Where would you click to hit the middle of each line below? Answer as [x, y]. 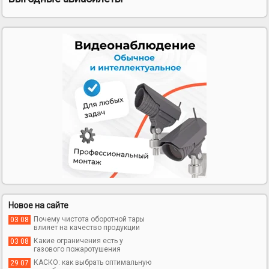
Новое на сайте [39, 205]
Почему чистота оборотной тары [89, 219]
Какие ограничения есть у [79, 240]
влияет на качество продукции [87, 227]
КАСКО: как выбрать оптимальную [93, 262]
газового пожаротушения [77, 249]
